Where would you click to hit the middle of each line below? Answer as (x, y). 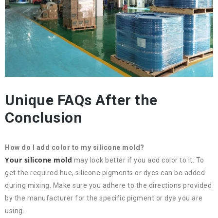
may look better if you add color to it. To (138, 160)
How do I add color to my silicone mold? (75, 148)
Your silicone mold (38, 160)
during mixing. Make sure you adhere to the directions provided (108, 186)
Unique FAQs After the (81, 100)
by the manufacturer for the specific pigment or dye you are (104, 198)
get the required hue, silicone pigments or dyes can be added (105, 173)
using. (15, 211)
